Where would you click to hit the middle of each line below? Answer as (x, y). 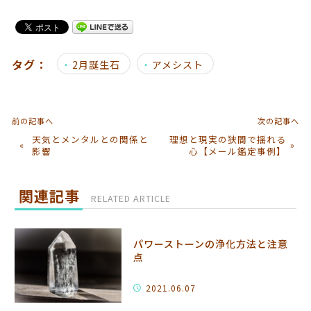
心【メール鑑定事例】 (237, 151)
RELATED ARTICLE (131, 199)
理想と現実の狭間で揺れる (227, 139)
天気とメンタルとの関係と (90, 139)
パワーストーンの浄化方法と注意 (211, 244)
